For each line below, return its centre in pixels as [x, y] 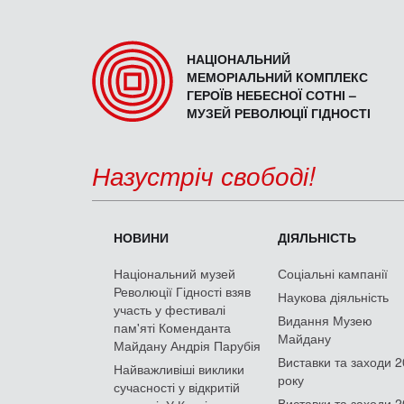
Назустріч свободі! [204, 174]
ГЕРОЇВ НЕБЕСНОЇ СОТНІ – [271, 94]
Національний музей [174, 273]
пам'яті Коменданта [172, 327]
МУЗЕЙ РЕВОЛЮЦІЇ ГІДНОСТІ [279, 112]
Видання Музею [325, 320]
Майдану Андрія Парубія [187, 345]
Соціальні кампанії [333, 273]
